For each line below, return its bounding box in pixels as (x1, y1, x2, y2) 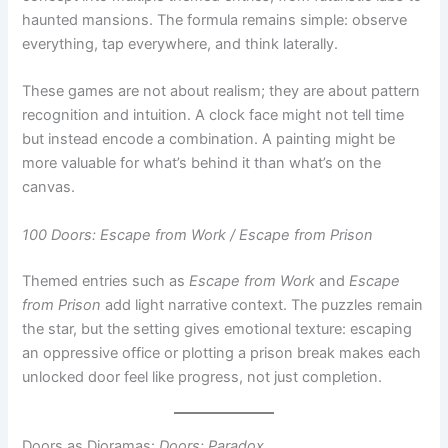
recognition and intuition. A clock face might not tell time (22, 35, 405, 54)
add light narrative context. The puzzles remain (101, 225, 424, 244)
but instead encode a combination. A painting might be (22, 59, 396, 78)
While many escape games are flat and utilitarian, (22, 412, 357, 431)
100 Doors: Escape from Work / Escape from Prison (22, 155, 374, 174)
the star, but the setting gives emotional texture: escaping (22, 249, 413, 268)
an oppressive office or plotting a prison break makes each (22, 273, 422, 292)
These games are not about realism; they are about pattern (22, 11, 421, 30)
